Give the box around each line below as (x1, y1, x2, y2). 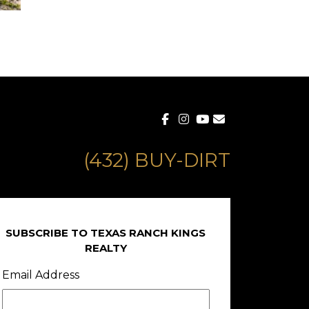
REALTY (84, 241, 127, 255)
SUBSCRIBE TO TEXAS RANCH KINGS (6, 226, 206, 239)
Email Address (1, 268, 79, 281)
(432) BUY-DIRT (83, 148, 230, 172)
